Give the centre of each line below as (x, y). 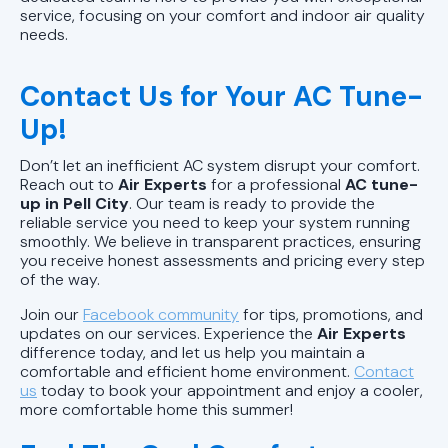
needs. (44, 34)
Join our (51, 314)
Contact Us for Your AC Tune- (221, 96)
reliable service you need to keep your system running (215, 222)
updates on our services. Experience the (168, 333)
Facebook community (161, 314)
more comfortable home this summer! (156, 409)
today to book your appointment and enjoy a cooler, (230, 390)
